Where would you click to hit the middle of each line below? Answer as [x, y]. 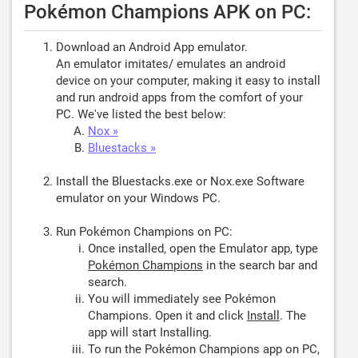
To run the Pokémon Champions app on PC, [204, 349]
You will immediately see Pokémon [182, 299]
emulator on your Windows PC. [138, 198]
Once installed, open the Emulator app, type [203, 249]
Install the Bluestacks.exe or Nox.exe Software [180, 181]
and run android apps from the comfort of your [179, 97]
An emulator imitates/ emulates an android [171, 64]
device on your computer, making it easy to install [188, 81]
